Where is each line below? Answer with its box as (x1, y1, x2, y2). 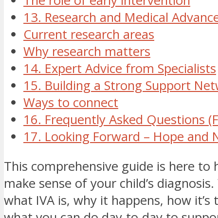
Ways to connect (23, 94, 118, 111)
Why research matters (23, 43, 150, 60)
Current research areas (23, 26, 154, 43)
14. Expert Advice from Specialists (23, 60, 216, 77)
